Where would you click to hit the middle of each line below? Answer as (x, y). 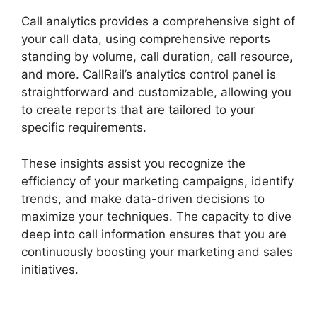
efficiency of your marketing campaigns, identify (157, 181)
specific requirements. (84, 128)
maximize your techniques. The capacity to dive (156, 216)
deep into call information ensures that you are (154, 234)
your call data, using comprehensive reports (146, 39)
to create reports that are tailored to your (138, 110)
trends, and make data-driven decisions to (143, 198)
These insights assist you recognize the (133, 163)
